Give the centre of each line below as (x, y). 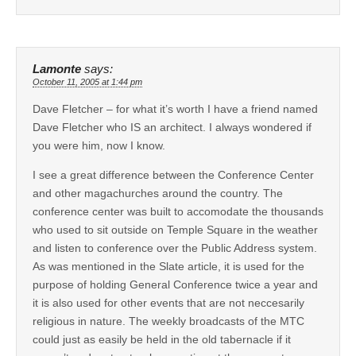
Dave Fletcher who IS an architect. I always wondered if (172, 128)
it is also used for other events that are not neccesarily (168, 303)
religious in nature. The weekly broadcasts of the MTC (168, 321)
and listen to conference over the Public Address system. (175, 248)
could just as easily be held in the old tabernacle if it (162, 340)
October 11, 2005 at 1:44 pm (87, 82)
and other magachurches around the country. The (158, 193)
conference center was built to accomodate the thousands (178, 212)
